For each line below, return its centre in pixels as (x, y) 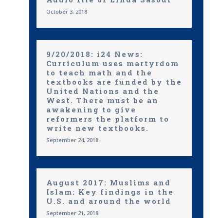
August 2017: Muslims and (109, 182)
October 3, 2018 (67, 11)
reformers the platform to (108, 119)
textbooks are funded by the (114, 82)
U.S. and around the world (109, 201)
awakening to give (91, 109)
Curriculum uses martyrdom (113, 63)
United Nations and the (103, 91)
